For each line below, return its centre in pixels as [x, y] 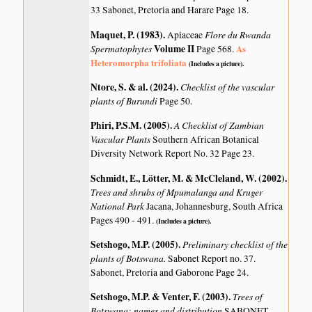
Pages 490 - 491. [124, 220]
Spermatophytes [123, 48]
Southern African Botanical [206, 140]
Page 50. [176, 101]
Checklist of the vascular [228, 86]
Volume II [175, 48]
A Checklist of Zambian [219, 125]
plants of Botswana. [130, 258]
